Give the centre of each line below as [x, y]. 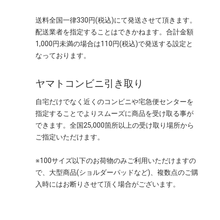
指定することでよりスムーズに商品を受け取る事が [114, 114]
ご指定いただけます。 [70, 137]
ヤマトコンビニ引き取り [89, 84]
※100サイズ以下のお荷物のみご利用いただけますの [116, 161]
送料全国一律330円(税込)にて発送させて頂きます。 [116, 20]
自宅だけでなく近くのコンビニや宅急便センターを [114, 102]
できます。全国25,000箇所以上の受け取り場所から [115, 125]
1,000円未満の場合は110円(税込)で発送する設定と [114, 44]
